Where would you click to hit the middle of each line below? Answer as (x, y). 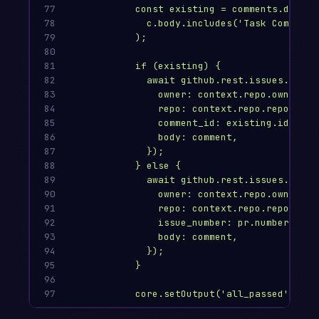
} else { (158, 166)
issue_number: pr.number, (226, 223)
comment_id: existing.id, (226, 123)
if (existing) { (178, 66)
